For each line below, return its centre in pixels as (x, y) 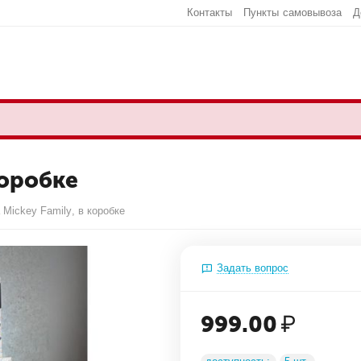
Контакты (210, 12)
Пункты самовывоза (293, 12)
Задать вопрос (253, 268)
